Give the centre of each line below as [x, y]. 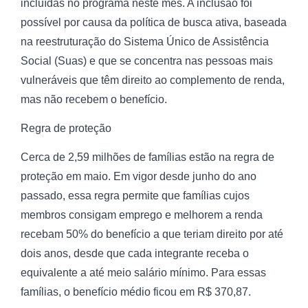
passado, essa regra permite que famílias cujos [135, 196]
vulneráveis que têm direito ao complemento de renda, [153, 80]
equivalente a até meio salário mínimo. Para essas [143, 273]
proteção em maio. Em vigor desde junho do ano [139, 177]
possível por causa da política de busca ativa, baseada [154, 22]
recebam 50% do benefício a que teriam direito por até [152, 234]
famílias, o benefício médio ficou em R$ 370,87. [136, 292]
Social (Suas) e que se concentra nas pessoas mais [147, 60]
